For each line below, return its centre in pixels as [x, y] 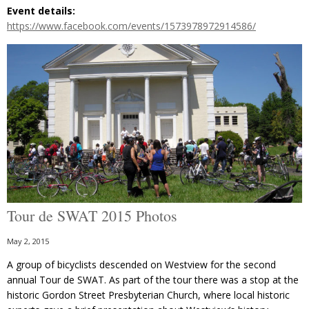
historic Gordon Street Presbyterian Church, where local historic [148, 295]
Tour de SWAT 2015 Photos [92, 215]
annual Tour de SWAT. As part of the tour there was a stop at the [153, 279]
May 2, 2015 [28, 241]
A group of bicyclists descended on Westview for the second [141, 264]
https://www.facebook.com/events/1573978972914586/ [131, 26]
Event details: [41, 11]
